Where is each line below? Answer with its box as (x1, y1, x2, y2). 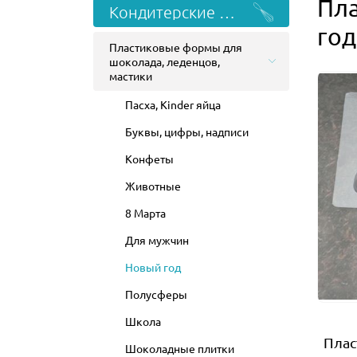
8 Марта (125, 205, 166, 220)
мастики (109, 68, 152, 83)
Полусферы (125, 286, 187, 301)
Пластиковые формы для (109, 39, 242, 54)
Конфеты (125, 151, 174, 166)
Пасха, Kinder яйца (125, 96, 221, 112)
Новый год (125, 259, 181, 274)
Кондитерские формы (219, 2, 235, 22)
